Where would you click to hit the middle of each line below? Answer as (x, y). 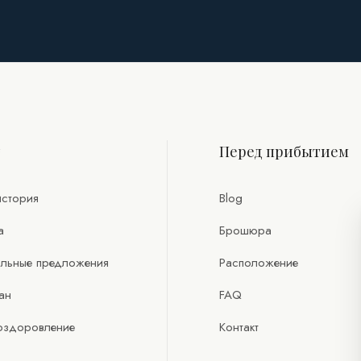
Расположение (259, 263)
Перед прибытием (284, 152)
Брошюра (245, 231)
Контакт (239, 328)
